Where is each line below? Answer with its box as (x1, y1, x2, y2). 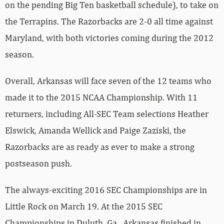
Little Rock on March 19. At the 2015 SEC (5, 171, 162, 182)
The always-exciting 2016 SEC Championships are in (5, 154, 207, 165)
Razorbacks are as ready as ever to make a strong (5, 111, 194, 122)
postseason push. (5, 128, 72, 139)
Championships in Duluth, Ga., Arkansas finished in (5, 187, 201, 198)
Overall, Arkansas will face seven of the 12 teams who (5, 45, 211, 56)
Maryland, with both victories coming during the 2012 (5, 2, 213, 13)
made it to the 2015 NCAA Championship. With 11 (5, 62, 197, 73)
